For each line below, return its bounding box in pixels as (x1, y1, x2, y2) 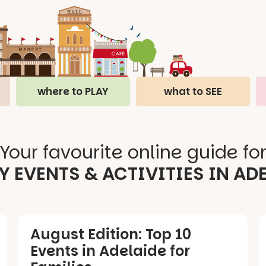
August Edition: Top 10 (30, 224, 191, 244)
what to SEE (163, 84, 222, 99)
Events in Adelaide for (30, 240, 190, 261)
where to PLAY (37, 84, 109, 99)
